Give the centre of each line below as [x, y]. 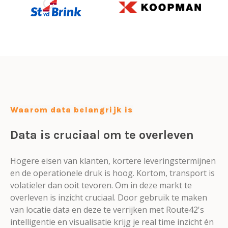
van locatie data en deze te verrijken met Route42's [107, 210]
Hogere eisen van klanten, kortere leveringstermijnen [113, 161]
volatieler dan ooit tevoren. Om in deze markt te [101, 186]
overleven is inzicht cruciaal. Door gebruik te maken [109, 198]
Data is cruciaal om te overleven [102, 135]
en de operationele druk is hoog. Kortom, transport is [112, 173]
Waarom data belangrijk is [72, 110]
